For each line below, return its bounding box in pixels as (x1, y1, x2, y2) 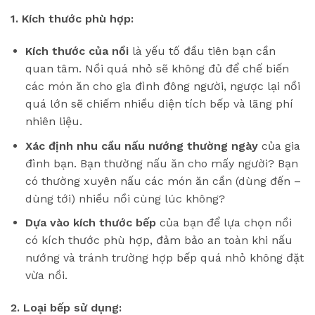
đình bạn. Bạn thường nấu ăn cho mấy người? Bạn (25, 156, 298, 170)
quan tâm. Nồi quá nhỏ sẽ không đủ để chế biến (25, 62, 289, 76)
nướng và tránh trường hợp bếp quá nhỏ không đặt (25, 251, 304, 265)
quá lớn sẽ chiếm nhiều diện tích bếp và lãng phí (25, 97, 293, 111)
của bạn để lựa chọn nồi (155, 216, 292, 230)
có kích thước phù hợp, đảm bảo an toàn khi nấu (25, 233, 292, 247)
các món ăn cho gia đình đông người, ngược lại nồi (25, 79, 300, 94)
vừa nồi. (25, 269, 67, 283)
